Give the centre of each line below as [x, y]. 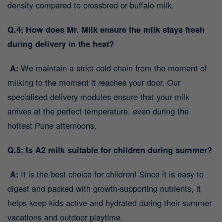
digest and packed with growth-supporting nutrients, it [104, 189]
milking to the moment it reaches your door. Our [94, 83]
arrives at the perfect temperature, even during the [98, 111]
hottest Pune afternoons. [52, 126]
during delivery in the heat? [61, 44]
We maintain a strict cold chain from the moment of [113, 68]
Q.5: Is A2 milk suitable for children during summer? [110, 150]
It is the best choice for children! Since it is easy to [111, 174]
